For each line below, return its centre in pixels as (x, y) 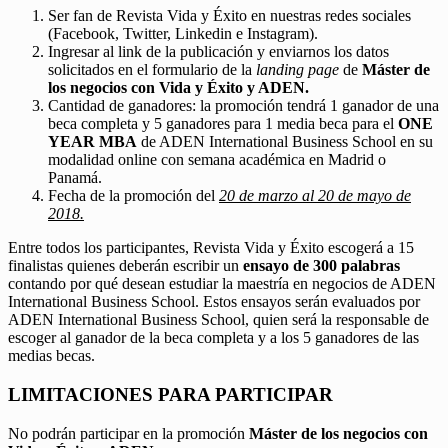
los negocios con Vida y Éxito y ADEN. (178, 88)
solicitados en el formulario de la (152, 70)
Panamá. (75, 178)
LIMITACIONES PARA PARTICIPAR (170, 394)
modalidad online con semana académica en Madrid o (217, 160)
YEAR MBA (92, 142)
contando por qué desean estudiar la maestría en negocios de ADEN (222, 284)
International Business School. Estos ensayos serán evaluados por (214, 302)
